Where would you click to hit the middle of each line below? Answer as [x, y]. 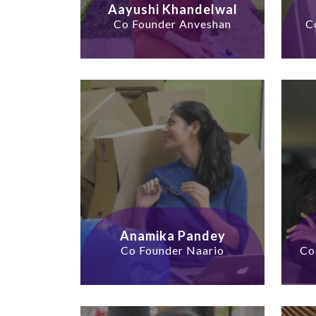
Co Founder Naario [172, 250]
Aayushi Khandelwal [172, 10]
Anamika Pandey [172, 236]
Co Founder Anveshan [172, 24]
